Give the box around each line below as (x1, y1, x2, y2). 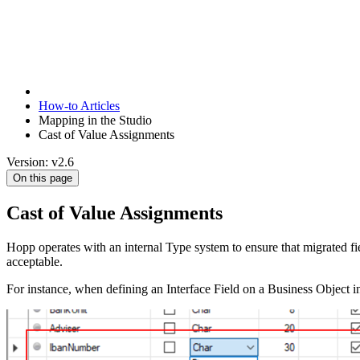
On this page (13, 172, 72, 184)
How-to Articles (39, 99, 120, 112)
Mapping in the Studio (39, 113, 152, 127)
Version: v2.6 (6, 155, 74, 169)
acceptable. (6, 254, 63, 268)
